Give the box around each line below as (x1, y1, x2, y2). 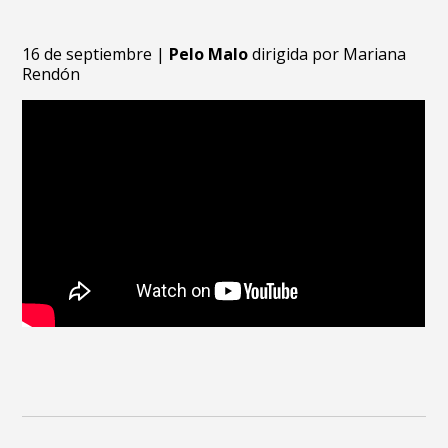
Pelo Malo (169, 42, 249, 65)
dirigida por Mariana (248, 42, 407, 65)
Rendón (22, 62, 81, 85)
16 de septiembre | (22, 42, 170, 65)
